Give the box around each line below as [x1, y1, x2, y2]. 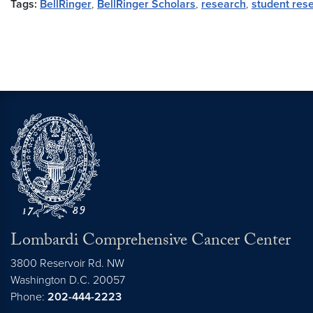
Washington [10, 272, 66, 287]
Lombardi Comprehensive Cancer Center [10, 227, 291, 256]
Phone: [10, 289, 48, 304]
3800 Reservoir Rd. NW [10, 256, 124, 270]
